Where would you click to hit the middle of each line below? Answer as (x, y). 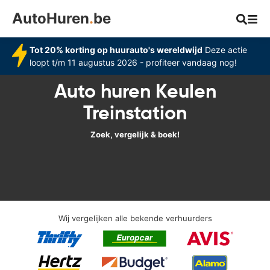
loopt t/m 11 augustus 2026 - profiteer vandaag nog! (133, 62)
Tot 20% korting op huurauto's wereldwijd (116, 50)
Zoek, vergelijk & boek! (135, 134)
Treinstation (135, 113)
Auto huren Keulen (135, 91)
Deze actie (224, 50)
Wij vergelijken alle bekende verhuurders (135, 218)
